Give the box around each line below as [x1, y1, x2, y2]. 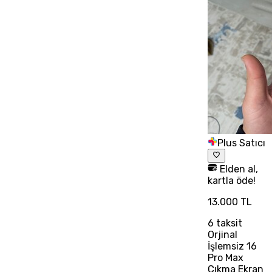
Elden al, [217, 163, 258, 175]
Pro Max [207, 251, 243, 263]
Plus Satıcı [217, 137, 265, 149]
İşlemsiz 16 [207, 240, 257, 252]
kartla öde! [207, 174, 256, 186]
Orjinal [207, 228, 237, 240]
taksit [213, 217, 242, 229]
